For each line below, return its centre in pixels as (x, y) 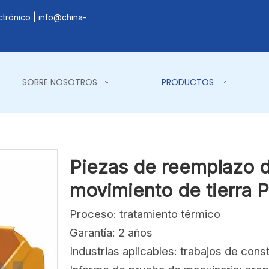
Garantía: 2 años (111, 233)
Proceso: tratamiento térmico (145, 214)
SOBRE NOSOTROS (60, 82)
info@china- (62, 17)
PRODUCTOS (188, 82)
